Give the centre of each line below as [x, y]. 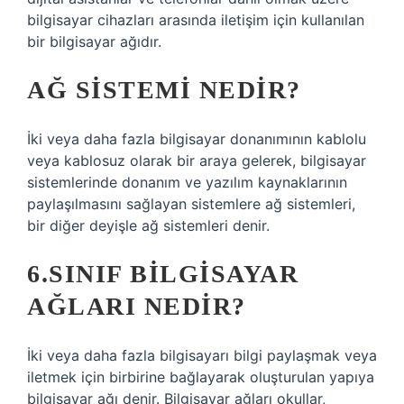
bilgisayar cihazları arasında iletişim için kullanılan [196, 20]
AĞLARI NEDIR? [137, 306]
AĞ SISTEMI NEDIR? [164, 90]
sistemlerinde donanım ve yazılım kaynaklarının [187, 182]
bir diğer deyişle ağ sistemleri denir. [148, 225]
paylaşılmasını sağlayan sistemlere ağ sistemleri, [191, 204]
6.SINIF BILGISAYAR [163, 274]
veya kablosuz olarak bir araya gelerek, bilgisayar [197, 161]
